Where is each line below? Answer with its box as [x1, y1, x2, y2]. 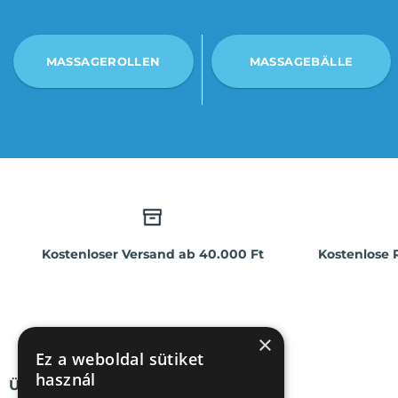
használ [36, 369, 96, 390]
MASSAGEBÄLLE [249, 54, 354, 68]
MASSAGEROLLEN [45, 54, 161, 68]
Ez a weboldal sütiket [36, 348, 204, 370]
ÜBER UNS [8, 377, 88, 394]
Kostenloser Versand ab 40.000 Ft [41, 245, 264, 262]
